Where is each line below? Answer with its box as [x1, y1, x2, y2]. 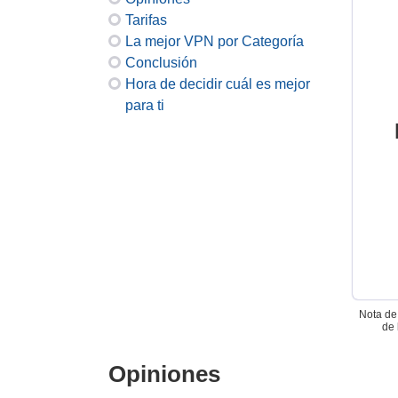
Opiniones [108, 361, 220, 388]
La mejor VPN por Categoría [125, 34, 304, 49]
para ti [125, 98, 164, 113]
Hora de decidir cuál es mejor [125, 76, 310, 92]
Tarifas [125, 12, 167, 28]
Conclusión [125, 55, 197, 70]
